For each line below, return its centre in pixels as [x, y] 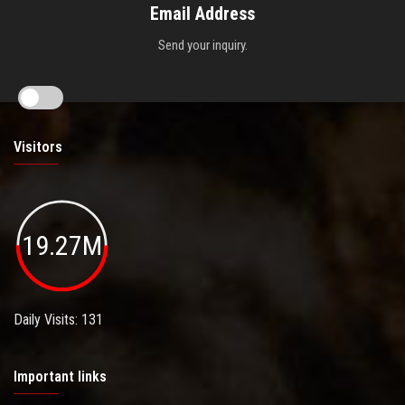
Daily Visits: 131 [58, 320]
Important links [60, 377]
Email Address [202, 14]
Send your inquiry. [202, 46]
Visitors [38, 147]
